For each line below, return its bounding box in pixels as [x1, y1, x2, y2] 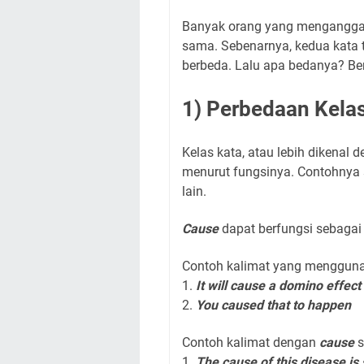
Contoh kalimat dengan [182, 335, 319, 350]
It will [196, 278, 230, 293]
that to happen [266, 297, 351, 313]
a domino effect [265, 278, 361, 293]
